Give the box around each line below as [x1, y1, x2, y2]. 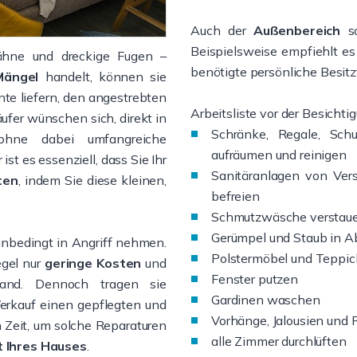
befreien [211, 188, 260, 204]
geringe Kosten [45, 255, 142, 271]
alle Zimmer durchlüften [211, 333, 347, 349]
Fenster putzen [211, 271, 298, 287]
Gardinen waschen [211, 292, 320, 308]
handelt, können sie [38, 69, 167, 84]
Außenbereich [253, 22, 341, 38]
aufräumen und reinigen [211, 147, 347, 163]
